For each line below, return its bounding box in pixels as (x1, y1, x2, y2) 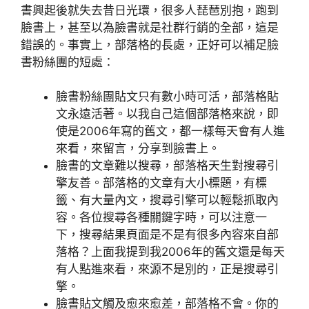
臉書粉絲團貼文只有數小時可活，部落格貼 (56, 90, 279, 103)
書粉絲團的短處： (21, 54, 114, 69)
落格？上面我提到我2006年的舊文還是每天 (56, 245, 285, 259)
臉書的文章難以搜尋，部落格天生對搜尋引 (56, 159, 279, 172)
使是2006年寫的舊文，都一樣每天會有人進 (56, 124, 285, 138)
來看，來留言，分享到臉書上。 (56, 141, 220, 155)
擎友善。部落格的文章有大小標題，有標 (56, 176, 267, 190)
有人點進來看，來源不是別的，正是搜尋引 (56, 262, 279, 276)
